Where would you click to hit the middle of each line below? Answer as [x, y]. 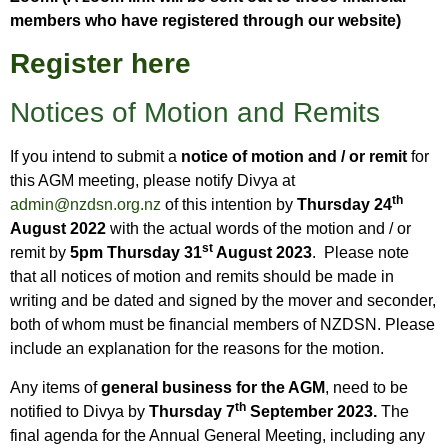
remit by [40, 253]
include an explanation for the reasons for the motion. [197, 349]
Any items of [55, 387]
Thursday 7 [192, 411]
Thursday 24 [344, 205]
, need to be [366, 387]
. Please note [360, 253]
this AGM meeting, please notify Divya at [152, 181]
